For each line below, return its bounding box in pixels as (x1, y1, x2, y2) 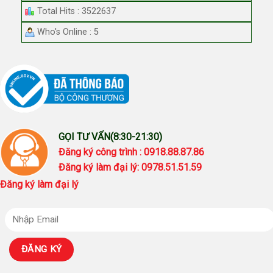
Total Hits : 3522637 (35, 5, 116, 16)
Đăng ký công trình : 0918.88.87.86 (58, 146, 207, 158)
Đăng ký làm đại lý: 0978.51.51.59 (58, 161, 202, 173)
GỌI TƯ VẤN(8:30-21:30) (58, 130, 162, 143)
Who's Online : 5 (35, 26, 99, 37)
